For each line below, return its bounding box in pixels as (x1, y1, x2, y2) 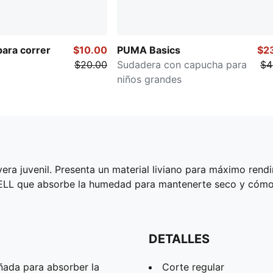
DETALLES (149, 231, 210, 246)
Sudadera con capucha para (117, 58, 247, 71)
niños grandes (117, 73, 182, 85)
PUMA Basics (117, 43, 180, 56)
